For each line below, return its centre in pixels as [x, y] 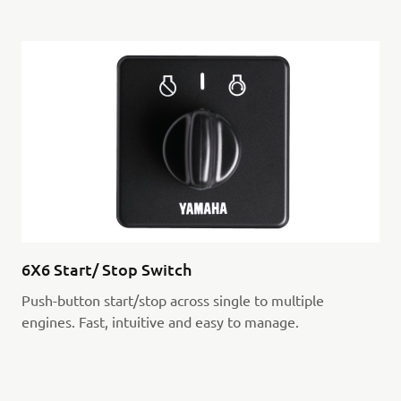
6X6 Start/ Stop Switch [106, 269]
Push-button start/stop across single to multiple [172, 299]
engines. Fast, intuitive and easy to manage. [160, 321]
